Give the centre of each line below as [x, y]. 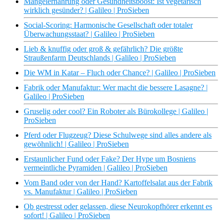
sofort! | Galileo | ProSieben [67, 216]
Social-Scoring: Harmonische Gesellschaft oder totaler [108, 25]
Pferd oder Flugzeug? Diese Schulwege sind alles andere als [118, 135]
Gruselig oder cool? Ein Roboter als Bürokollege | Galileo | [116, 111]
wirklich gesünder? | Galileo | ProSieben [86, 10]
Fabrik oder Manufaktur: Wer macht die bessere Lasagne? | [116, 88]
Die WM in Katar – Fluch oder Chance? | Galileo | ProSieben [120, 73]
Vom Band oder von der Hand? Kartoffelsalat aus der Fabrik [118, 183]
